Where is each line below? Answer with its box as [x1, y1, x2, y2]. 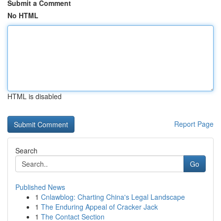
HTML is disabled [7, 91, 62, 101]
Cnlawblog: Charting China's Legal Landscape [41, 192, 185, 202]
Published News [15, 182, 65, 192]
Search [15, 146, 37, 155]
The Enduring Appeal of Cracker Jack [41, 202, 158, 212]
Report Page [174, 119, 214, 129]
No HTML [7, 10, 38, 20]
